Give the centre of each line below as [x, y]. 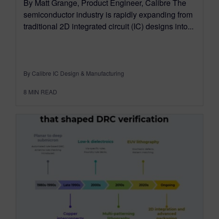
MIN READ [43, 92]
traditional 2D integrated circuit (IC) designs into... [109, 26]
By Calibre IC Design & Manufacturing [74, 73]
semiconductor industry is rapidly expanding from [108, 15]
